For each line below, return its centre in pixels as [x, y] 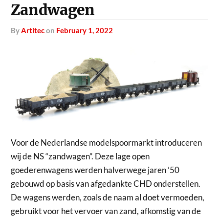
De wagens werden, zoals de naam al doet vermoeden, [108, 197]
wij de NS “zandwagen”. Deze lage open [80, 156]
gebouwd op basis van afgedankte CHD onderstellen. [106, 184]
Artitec [33, 30]
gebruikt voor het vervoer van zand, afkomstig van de [106, 211]
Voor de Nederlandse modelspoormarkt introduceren [107, 143]
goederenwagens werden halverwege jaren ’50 [95, 170]
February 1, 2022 [85, 30]
